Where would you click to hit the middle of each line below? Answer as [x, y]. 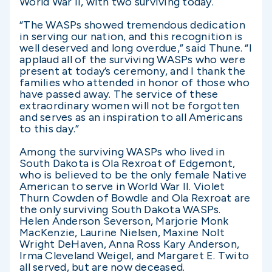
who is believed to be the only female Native [133, 175]
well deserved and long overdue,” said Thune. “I [136, 48]
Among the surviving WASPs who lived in [122, 152]
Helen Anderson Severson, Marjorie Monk [124, 221]
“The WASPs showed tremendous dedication [132, 25]
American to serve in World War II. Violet [122, 186]
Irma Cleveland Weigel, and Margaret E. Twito [134, 256]
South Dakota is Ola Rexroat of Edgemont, [127, 163]
